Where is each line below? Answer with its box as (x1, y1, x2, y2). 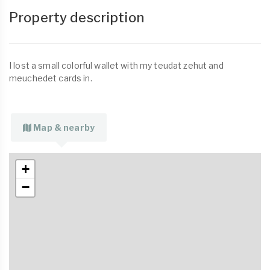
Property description (9, 10, 144, 25)
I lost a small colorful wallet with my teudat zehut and (9, 60, 224, 71)
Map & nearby (33, 122, 95, 133)
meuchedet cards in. (9, 73, 92, 83)
